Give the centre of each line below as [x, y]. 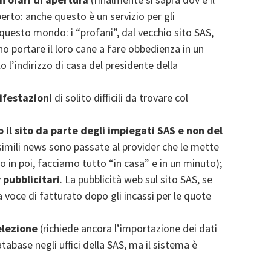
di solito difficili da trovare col [120, 98]
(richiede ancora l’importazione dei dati [127, 228]
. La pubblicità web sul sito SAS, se [136, 179]
